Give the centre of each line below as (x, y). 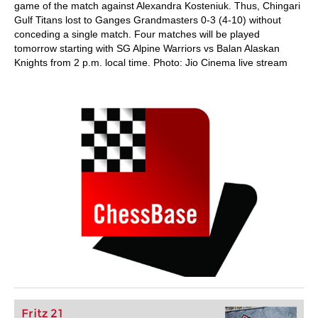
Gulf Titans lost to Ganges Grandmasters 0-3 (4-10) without (148, 20)
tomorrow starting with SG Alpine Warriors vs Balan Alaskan (147, 48)
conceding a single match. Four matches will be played (137, 34)
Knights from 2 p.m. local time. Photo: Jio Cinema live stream (151, 62)
